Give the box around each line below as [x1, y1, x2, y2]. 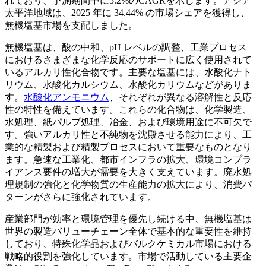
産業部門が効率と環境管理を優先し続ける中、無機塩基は [5, 213, 252, 224]
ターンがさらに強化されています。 [5, 191, 157, 202]
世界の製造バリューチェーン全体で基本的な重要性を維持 [5, 226, 252, 236]
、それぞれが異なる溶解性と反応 [109, 91, 252, 102]
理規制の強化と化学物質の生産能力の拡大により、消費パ [5, 179, 252, 189]
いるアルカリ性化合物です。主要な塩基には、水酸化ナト [5, 66, 252, 77]
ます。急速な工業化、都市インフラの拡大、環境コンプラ [5, 154, 252, 164]
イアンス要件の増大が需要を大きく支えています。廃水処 [5, 166, 252, 177]
